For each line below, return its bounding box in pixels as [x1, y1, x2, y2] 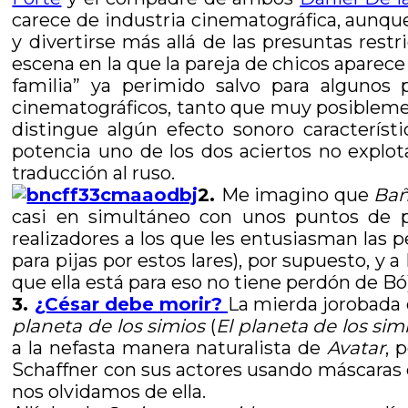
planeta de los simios [12, 315, 206, 337]
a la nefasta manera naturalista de [12, 337, 327, 359]
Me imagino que [220, 184, 374, 206]
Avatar [326, 337, 385, 359]
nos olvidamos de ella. [12, 381, 207, 403]
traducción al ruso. [12, 162, 176, 184]
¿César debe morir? [34, 293, 229, 315]
